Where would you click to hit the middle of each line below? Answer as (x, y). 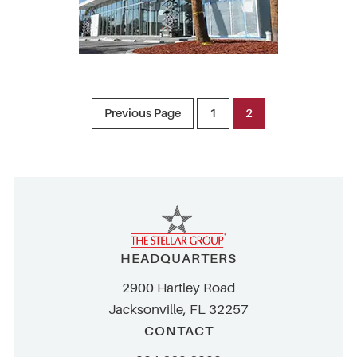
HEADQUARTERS (178, 259)
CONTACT (178, 331)
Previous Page (143, 113)
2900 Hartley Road (178, 288)
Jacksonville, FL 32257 (178, 310)
